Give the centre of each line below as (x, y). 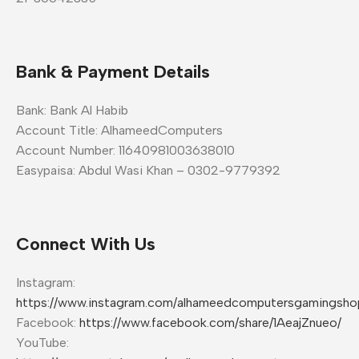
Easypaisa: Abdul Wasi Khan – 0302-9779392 (148, 170)
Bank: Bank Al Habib (72, 110)
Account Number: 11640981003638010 (125, 150)
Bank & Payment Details (113, 71)
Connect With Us (86, 244)
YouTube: (42, 342)
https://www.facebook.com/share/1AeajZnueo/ (210, 322)
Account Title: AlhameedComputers (119, 130)
